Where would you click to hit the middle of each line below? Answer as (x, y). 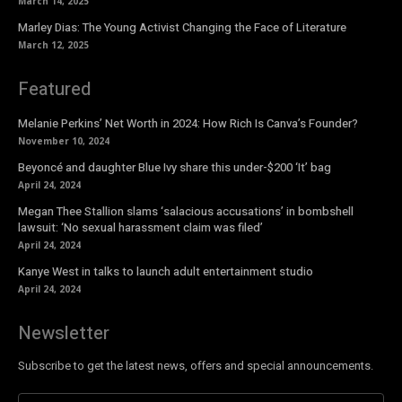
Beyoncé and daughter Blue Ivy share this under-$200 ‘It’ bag (175, 168)
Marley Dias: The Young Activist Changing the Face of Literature (182, 28)
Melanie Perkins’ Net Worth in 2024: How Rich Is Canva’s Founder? (188, 124)
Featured (54, 90)
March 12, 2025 (53, 45)
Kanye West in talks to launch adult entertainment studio (166, 272)
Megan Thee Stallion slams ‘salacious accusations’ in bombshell (186, 212)
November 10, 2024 (64, 141)
